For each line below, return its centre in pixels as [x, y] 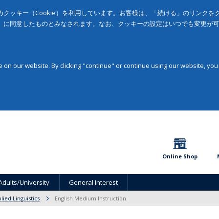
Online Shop [180, 156]
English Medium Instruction [90, 198]
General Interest [93, 182]
